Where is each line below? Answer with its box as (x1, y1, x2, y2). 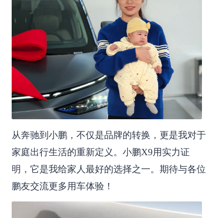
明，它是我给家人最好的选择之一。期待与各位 (11, 163, 206, 174)
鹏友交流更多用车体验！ (11, 181, 113, 191)
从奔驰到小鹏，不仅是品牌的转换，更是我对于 (11, 129, 206, 140)
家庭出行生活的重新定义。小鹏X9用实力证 (11, 146, 190, 157)
